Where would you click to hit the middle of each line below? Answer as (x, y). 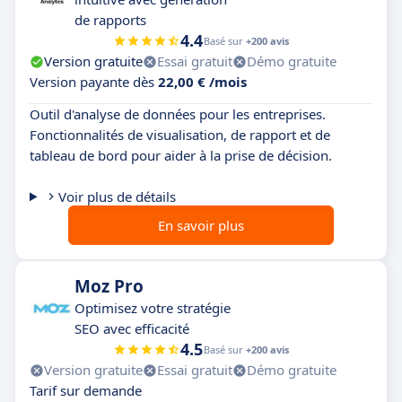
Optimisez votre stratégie (153, 308)
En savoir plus (201, 226)
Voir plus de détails (117, 197)
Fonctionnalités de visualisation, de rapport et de (180, 135)
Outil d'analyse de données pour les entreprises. (178, 114)
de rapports (110, 20)
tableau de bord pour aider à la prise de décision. (181, 156)
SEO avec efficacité (132, 329)
